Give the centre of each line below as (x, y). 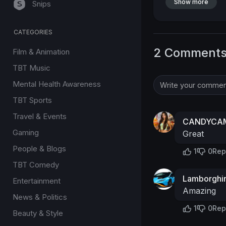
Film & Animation (41, 52)
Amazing (199, 191)
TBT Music (32, 68)
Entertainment (37, 181)
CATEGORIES (33, 32)
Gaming (26, 132)
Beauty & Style (38, 213)
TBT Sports (32, 100)
